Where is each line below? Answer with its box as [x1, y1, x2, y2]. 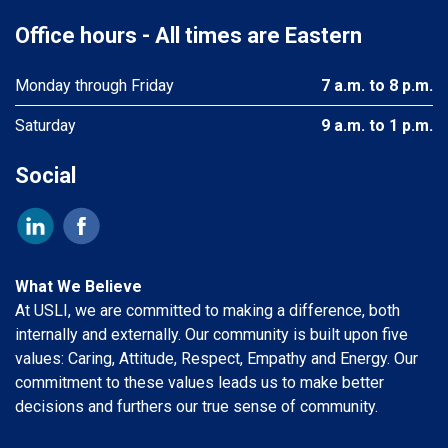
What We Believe [15, 276, 142, 296]
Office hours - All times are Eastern [15, 22, 362, 48]
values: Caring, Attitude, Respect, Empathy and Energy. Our [15, 348, 418, 368]
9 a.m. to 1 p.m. [321, 115, 433, 135]
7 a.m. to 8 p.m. [321, 75, 433, 95]
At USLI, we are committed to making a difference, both [15, 300, 400, 320]
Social [15, 162, 76, 188]
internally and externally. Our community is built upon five [15, 324, 408, 344]
